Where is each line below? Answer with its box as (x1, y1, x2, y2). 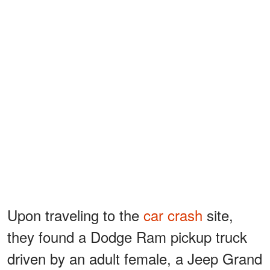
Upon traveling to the (7, 204, 143, 225)
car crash (143, 204, 202, 225)
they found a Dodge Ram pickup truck (7, 225, 247, 247)
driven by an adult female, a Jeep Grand (7, 247, 262, 269)
